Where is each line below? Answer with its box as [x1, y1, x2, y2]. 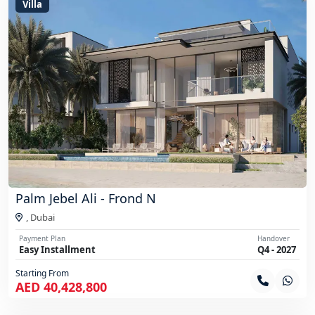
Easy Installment [19, 243, 96, 257]
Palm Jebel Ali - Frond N [15, 190, 156, 207]
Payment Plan [19, 233, 65, 244]
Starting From [15, 267, 69, 280]
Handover [257, 233, 290, 244]
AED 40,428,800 [15, 278, 107, 296]
